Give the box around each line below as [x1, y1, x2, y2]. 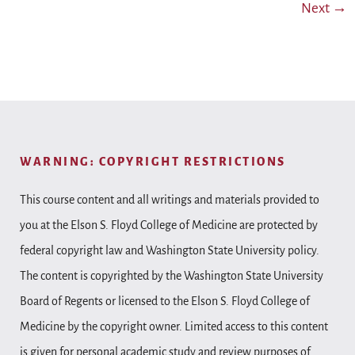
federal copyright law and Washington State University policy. [20, 243, 319, 257]
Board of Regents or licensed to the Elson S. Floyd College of [20, 294, 310, 307]
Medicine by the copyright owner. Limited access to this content [20, 319, 328, 333]
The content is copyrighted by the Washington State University [20, 269, 323, 282]
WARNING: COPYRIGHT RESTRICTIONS [20, 155, 286, 168]
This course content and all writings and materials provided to [20, 193, 319, 206]
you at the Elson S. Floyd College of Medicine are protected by [20, 218, 318, 231]
